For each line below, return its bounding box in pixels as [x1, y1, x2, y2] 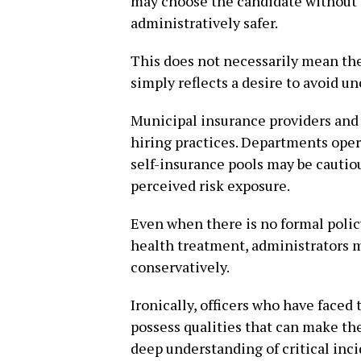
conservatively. [131, 257, 230, 276]
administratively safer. [131, 13, 278, 32]
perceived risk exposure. [131, 176, 290, 195]
